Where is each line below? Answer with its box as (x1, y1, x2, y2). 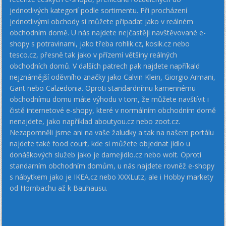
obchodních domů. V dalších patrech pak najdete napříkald (10, 61, 200, 71)
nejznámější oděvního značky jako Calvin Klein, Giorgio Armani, (10, 72, 216, 82)
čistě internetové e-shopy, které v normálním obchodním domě (10, 105, 216, 115)
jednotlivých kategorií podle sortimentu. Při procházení (10, 5, 188, 15)
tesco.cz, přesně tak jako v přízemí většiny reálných (10, 49, 178, 60)
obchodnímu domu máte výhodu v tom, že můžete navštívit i (10, 94, 209, 104)
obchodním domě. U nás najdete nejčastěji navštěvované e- (10, 27, 206, 37)
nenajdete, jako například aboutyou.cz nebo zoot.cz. (10, 116, 181, 126)
